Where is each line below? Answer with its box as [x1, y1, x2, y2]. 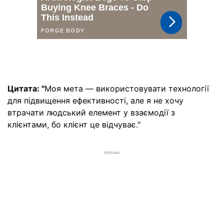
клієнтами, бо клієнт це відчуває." [7, 119, 140, 129]
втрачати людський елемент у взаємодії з [7, 107, 175, 117]
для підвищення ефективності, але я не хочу [7, 95, 183, 105]
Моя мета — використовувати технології [44, 83, 209, 93]
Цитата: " [7, 83, 44, 93]
